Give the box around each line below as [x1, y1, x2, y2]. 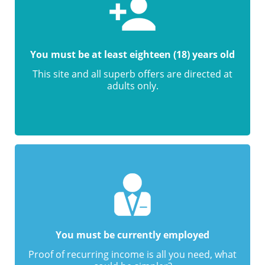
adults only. [106, 79, 159, 92]
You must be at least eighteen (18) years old [30, 48, 235, 61]
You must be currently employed [56, 228, 209, 241]
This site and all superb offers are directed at [33, 67, 232, 80]
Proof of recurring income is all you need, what [28, 248, 237, 261]
